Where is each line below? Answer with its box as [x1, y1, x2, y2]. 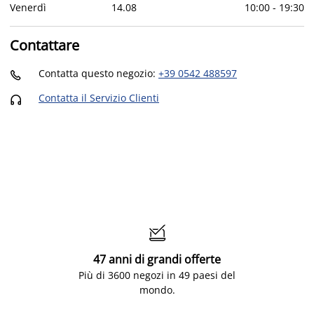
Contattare [10, 36, 79, 55]
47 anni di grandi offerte [93, 251, 221, 267]
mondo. [139, 282, 175, 296]
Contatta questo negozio [39, 66, 153, 80]
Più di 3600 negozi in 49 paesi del [78, 268, 235, 282]
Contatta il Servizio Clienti [39, 90, 159, 104]
